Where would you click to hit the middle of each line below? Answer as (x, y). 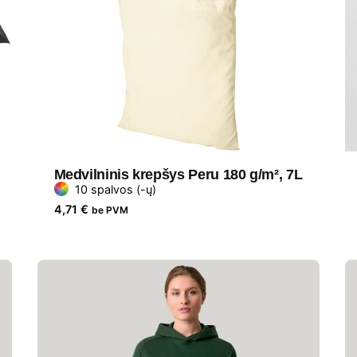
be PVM (110, 210)
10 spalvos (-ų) (115, 189)
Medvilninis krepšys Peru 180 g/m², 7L (178, 174)
